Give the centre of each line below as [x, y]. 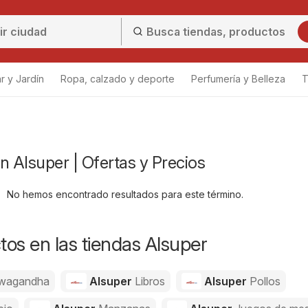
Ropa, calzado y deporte [118, 79]
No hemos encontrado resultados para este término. [125, 194]
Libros [150, 281]
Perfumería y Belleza [238, 79]
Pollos [265, 281]
